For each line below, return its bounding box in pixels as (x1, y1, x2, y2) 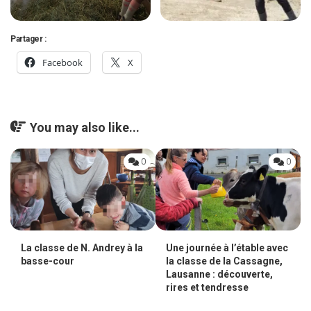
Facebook (42, 56, 83, 69)
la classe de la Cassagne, (166, 255, 283, 267)
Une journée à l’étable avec (166, 242, 288, 253)
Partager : (10, 34, 47, 44)
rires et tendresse (166, 281, 249, 293)
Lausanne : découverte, (166, 268, 273, 280)
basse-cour (21, 255, 74, 267)
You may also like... (30, 120, 140, 135)
